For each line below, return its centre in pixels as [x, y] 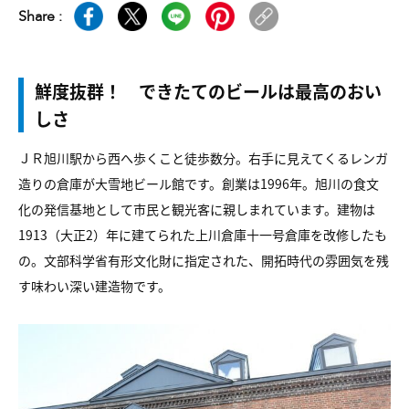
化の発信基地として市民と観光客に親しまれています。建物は [197, 209]
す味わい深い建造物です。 [94, 286]
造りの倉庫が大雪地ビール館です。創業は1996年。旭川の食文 [199, 184]
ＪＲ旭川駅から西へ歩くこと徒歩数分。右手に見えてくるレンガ [203, 158]
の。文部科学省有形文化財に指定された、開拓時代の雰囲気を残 [204, 260]
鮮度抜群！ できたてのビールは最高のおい [208, 91]
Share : [40, 16]
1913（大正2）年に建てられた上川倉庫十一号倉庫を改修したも [203, 235]
